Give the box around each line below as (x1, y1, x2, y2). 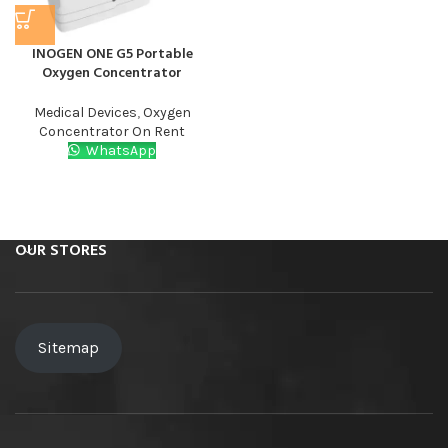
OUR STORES (15, 238, 107, 265)
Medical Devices (33, 104, 137, 122)
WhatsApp (83, 142, 157, 160)
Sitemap (37, 338, 99, 357)
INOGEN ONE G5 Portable (31, 43, 193, 67)
